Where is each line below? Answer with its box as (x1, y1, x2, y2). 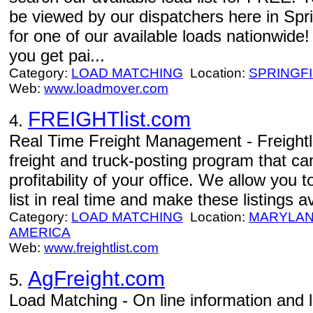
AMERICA (9, 225, 71, 240)
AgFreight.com (28, 267, 165, 290)
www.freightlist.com (44, 240, 159, 255)
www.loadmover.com (44, 81, 168, 96)
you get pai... (9, 46, 105, 65)
